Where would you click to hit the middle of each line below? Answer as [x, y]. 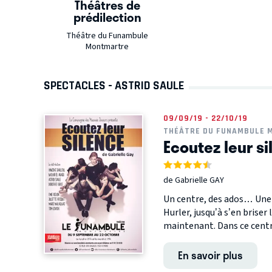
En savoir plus [210, 255]
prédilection [108, 17]
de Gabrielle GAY [193, 181]
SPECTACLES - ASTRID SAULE [114, 86]
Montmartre [107, 47]
